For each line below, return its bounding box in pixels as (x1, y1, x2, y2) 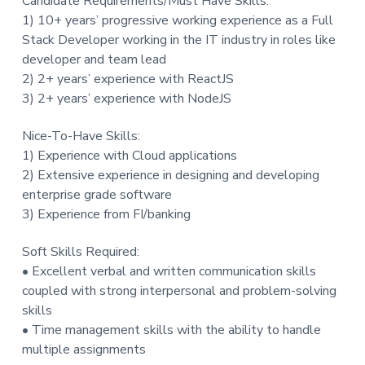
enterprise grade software (21, 186, 172, 204)
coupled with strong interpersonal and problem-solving (21, 282, 336, 301)
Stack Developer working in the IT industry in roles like (21, 31, 336, 50)
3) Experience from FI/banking (21, 205, 191, 224)
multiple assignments (21, 341, 146, 359)
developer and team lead (21, 51, 166, 69)
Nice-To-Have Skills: (21, 127, 140, 146)
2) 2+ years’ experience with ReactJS (21, 70, 234, 89)
